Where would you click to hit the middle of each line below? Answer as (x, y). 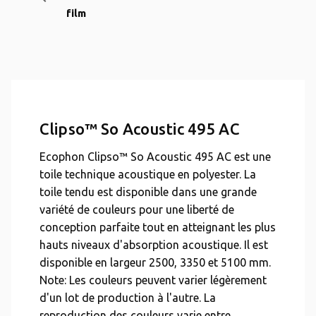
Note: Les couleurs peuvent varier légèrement (153, 280)
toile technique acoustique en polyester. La (148, 174)
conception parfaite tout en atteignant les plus (158, 227)
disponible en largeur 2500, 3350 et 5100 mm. (155, 262)
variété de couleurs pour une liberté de (137, 209)
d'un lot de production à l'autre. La (128, 298)
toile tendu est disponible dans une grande (148, 192)
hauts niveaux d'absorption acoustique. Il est (154, 245)
